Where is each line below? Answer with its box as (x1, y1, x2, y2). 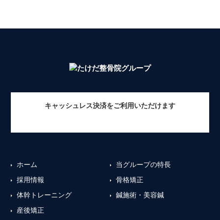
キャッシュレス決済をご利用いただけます (45, 102, 175, 110)
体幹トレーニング (17, 191, 72, 199)
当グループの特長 (116, 161, 171, 168)
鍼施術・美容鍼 (116, 191, 164, 199)
